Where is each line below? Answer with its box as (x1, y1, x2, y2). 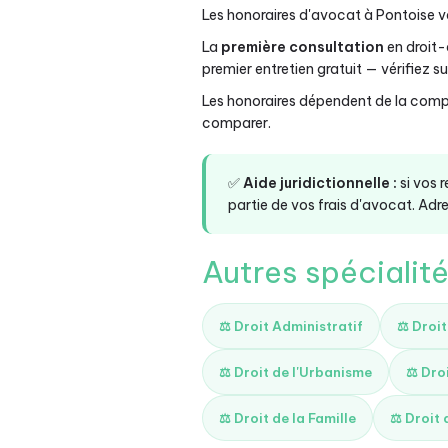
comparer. (202, 114, 271, 132)
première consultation (221, 38, 384, 56)
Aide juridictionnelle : (243, 174, 397, 192)
